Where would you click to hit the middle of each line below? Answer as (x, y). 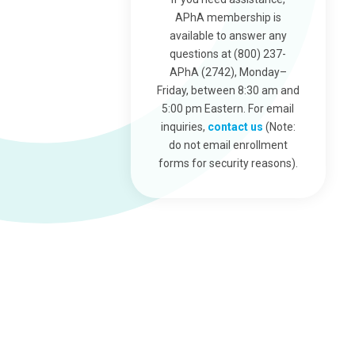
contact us (235, 127)
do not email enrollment (228, 145)
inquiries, (184, 127)
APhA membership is (228, 17)
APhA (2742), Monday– (228, 72)
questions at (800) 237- (228, 54)
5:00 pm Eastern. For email (228, 109)
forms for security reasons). (228, 163)
